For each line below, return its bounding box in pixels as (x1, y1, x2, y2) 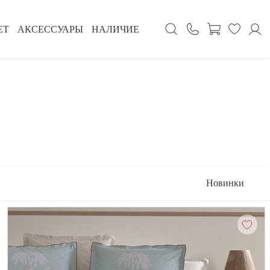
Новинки (206, 177, 244, 188)
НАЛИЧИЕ (92, 24, 139, 34)
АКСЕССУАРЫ (17, 24, 83, 34)
